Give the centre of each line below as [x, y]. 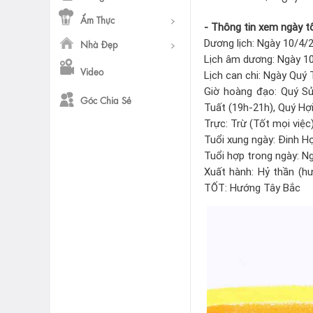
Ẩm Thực [97, 19]
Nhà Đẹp [99, 44]
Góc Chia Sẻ [106, 100]
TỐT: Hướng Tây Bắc [252, 188]
